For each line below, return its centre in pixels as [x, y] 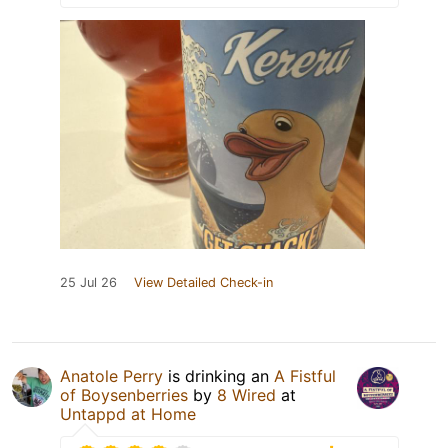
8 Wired [246, 394]
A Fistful [305, 375]
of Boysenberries [124, 394]
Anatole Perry [111, 375]
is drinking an [218, 375]
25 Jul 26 [88, 282]
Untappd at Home [128, 413]
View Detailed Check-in [203, 282]
